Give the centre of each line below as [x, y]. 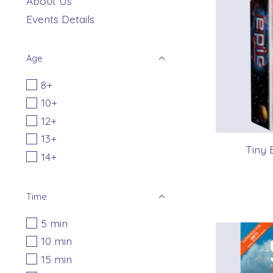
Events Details [60, 19]
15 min [56, 259]
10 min [56, 241]
